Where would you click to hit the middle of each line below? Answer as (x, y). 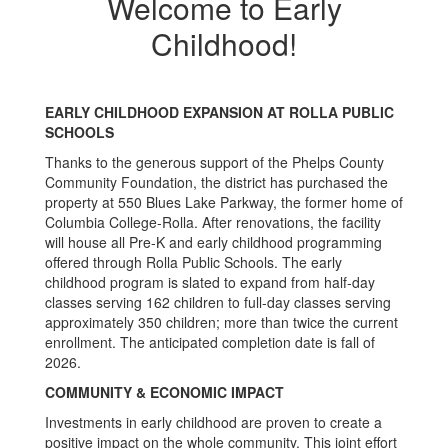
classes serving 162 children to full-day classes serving (218, 302)
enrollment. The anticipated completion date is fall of (210, 342)
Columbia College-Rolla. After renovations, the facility (213, 222)
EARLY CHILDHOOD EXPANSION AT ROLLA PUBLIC (219, 112)
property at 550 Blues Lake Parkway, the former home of (224, 202)
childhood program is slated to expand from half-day (210, 282)
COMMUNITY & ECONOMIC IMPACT (164, 392)
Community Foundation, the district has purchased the (216, 182)
